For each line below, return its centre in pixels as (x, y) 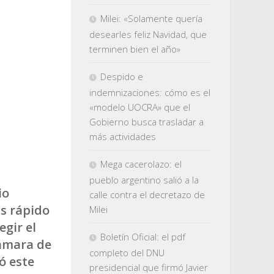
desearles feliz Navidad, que (148, 34)
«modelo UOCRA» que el (140, 107)
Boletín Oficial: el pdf (143, 237)
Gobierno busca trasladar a (146, 122)
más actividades (123, 136)
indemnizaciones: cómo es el (150, 92)
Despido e (122, 76)
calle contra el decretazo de (147, 194)
